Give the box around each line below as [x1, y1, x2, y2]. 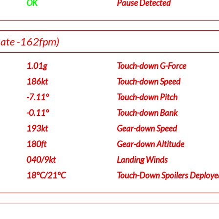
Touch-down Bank [117, 108, 177, 118]
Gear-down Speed [117, 123, 177, 133]
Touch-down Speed [117, 76, 180, 87]
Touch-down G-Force [117, 61, 186, 71]
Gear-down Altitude [117, 139, 184, 149]
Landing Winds [117, 154, 168, 165]
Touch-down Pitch [117, 92, 177, 102]
